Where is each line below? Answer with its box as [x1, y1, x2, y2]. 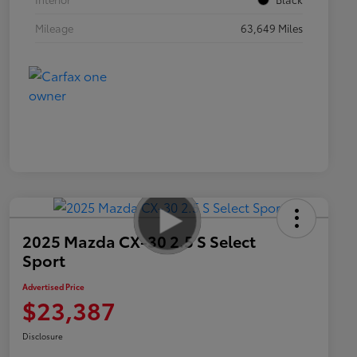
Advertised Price [22, 280, 84, 292]
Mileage [35, 20, 73, 35]
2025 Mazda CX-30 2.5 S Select [22, 229, 256, 252]
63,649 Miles [241, 20, 303, 35]
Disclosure [22, 329, 63, 342]
